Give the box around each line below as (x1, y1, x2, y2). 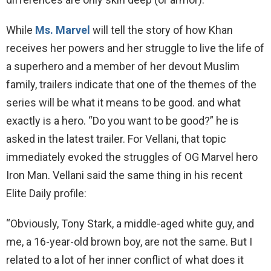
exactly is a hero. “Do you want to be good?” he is (6, 114, 239, 127)
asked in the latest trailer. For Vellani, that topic (6, 132, 226, 145)
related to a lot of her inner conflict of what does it (6, 253, 244, 266)
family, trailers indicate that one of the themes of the (6, 77, 256, 91)
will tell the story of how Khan (90, 23, 233, 36)
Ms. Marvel (35, 23, 90, 36)
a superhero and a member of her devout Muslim (6, 59, 240, 73)
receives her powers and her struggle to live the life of (6, 41, 264, 54)
